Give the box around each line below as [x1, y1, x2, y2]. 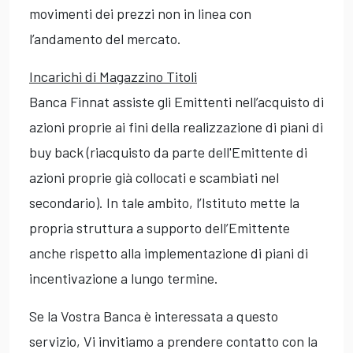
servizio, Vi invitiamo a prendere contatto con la [29, 333, 318, 351]
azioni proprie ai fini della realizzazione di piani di [29, 118, 323, 136]
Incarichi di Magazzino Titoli [29, 68, 197, 86]
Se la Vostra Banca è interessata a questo [29, 307, 278, 325]
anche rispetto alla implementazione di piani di [29, 244, 308, 262]
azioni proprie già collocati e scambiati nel [29, 169, 279, 187]
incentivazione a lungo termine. [29, 269, 218, 288]
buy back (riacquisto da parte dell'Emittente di [29, 143, 307, 162]
